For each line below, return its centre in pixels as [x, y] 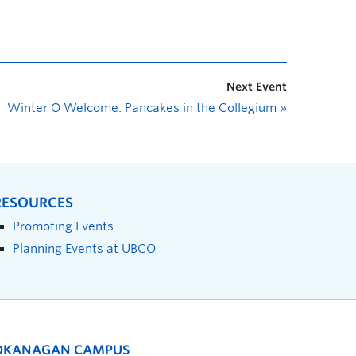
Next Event [257, 87]
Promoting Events [63, 226]
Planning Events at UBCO [84, 248]
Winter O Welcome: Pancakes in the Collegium [143, 108]
